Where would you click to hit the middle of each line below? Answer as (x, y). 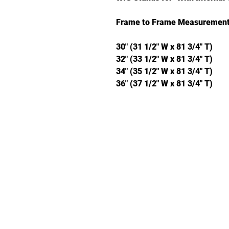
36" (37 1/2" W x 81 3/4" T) (164, 83)
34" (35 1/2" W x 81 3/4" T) (164, 71)
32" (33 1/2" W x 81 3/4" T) (164, 59)
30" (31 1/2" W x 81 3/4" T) (164, 47)
